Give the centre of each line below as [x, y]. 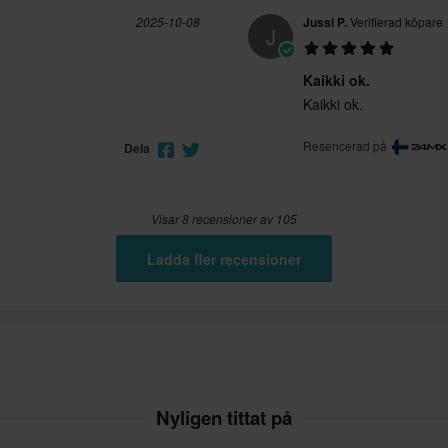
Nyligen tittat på [224, 418]
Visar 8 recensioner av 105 [224, 219]
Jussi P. [325, 22]
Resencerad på [346, 146]
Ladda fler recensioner [224, 258]
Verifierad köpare [395, 22]
